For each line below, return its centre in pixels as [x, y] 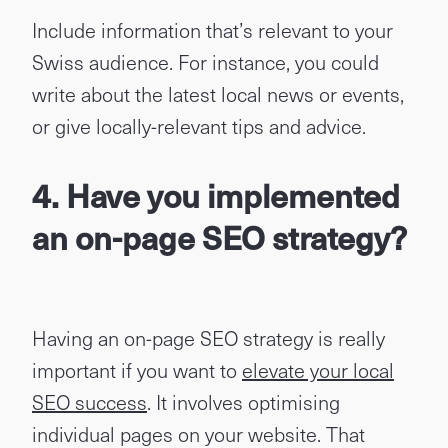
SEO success [89, 402]
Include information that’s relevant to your [212, 30]
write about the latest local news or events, [218, 94]
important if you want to [137, 370]
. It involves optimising [243, 402]
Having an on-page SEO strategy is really [208, 338]
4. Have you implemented [216, 195]
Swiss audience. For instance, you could [205, 62]
